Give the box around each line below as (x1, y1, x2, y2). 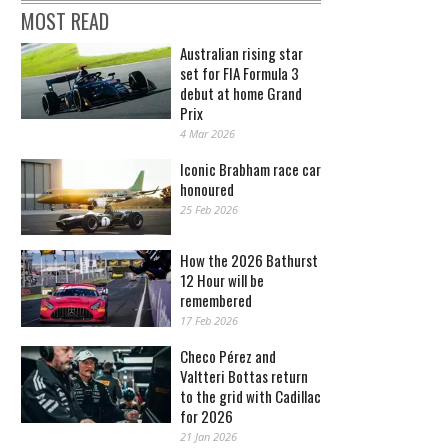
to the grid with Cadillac (180, 385, 321, 408)
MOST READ (21, 5, 109, 36)
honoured (180, 177, 234, 200)
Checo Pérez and (180, 345, 276, 368)
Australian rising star (180, 41, 303, 64)
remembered (180, 289, 252, 312)
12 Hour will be (180, 269, 264, 292)
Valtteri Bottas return (180, 365, 308, 388)
